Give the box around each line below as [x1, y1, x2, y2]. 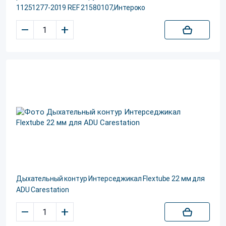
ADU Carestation [16, 186, 69, 194]
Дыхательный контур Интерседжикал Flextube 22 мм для [16, 175, 205, 183]
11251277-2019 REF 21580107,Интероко [16, 4, 146, 12]
